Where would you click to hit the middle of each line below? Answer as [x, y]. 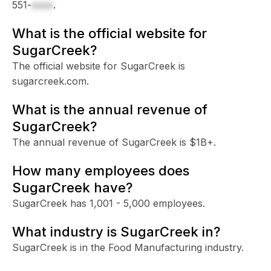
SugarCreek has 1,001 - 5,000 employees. [109, 203]
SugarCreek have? [72, 187]
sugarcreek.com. [51, 81]
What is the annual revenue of [110, 109]
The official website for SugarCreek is [99, 66]
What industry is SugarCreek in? [116, 231]
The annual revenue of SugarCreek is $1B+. [114, 142]
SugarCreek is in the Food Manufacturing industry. [128, 247]
